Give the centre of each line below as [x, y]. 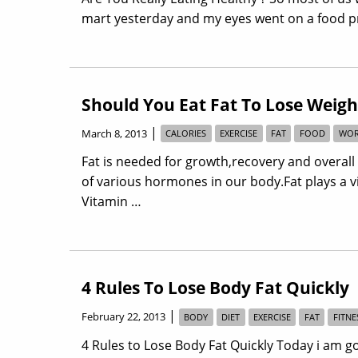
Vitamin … [111, 202]
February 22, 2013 [123, 317]
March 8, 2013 [114, 133]
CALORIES [186, 133]
